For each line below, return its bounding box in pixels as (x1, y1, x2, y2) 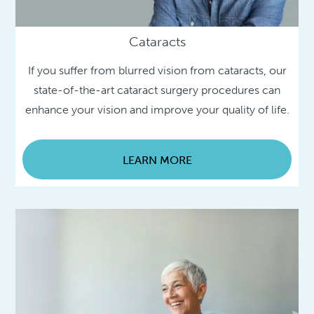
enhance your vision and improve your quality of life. (25, 103, 289, 117)
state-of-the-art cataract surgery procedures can (34, 83, 280, 97)
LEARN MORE (122, 153, 192, 168)
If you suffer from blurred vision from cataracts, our (27, 64, 287, 78)
